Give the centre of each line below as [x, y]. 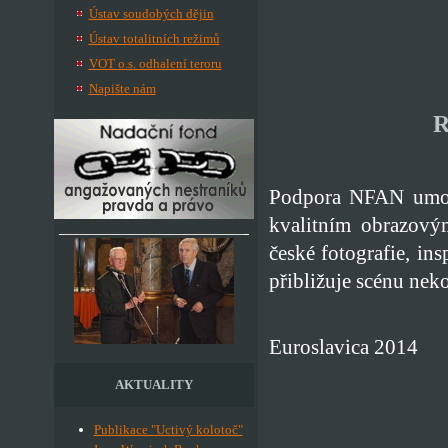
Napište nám [122, 88]
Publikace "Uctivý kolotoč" [168, 429]
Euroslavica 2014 [343, 347]
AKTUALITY [153, 384]
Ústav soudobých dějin [151, 13]
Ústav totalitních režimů [154, 38]
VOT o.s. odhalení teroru [155, 63]
